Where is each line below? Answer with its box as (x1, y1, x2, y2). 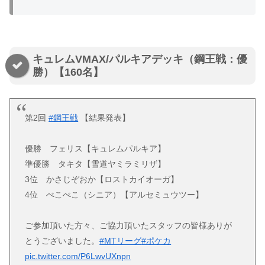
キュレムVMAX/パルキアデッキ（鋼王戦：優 (33, 53, 247, 65)
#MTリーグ (99, 236, 142, 246)
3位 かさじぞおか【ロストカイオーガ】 (25, 174, 179, 185)
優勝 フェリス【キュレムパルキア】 (25, 144, 166, 154)
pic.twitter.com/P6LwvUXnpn (25, 251, 131, 261)
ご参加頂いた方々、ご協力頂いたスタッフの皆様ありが (25, 221, 232, 231)
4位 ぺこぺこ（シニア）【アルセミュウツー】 (25, 190, 204, 200)
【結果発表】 (78, 113, 131, 123)
